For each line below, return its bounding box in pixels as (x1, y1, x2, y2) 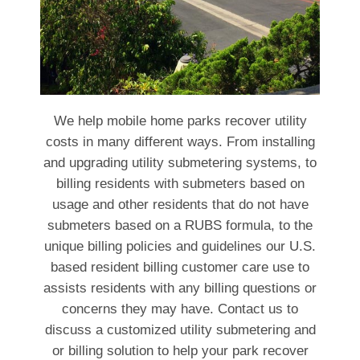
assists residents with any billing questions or (43, 280, 317, 296)
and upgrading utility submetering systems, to (43, 154, 317, 170)
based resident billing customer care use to (51, 259, 309, 275)
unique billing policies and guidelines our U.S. (44, 238, 316, 254)
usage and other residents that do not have (51, 196, 309, 212)
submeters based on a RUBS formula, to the (47, 217, 313, 233)
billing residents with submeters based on (55, 175, 305, 191)
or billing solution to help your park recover (51, 342, 309, 358)
